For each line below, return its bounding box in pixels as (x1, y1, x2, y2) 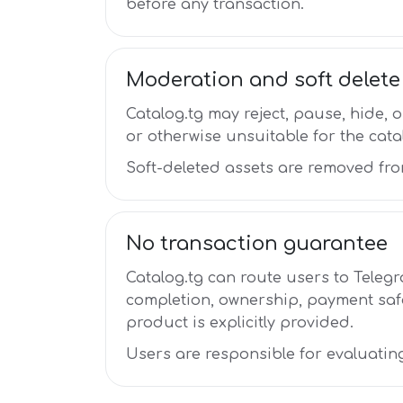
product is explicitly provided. (126, 315, 354, 331)
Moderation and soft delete (126, 69, 400, 91)
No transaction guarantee (126, 233, 388, 255)
